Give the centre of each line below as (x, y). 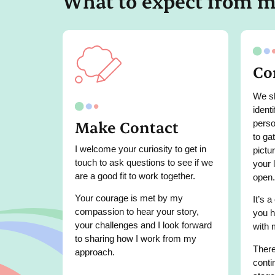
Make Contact (127, 127)
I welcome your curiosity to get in (141, 149)
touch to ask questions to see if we (144, 162)
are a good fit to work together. (135, 176)
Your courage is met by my (129, 198)
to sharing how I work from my (136, 239)
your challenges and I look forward (143, 225)
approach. (95, 252)
